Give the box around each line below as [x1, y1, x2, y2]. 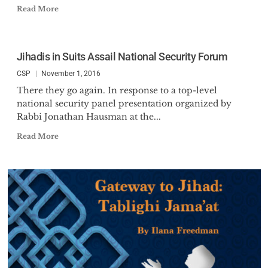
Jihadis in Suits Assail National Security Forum [16, 50, 227, 63]
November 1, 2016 [41, 69, 100, 78]
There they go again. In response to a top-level [16, 85, 217, 96]
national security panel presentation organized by [16, 98, 232, 109]
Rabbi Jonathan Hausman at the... [16, 111, 161, 122]
